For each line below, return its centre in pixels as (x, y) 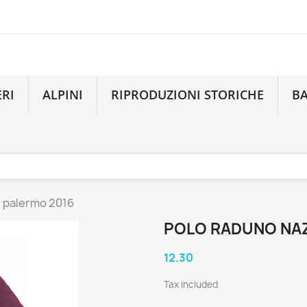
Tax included (191, 284)
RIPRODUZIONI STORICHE (188, 95)
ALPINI (63, 95)
